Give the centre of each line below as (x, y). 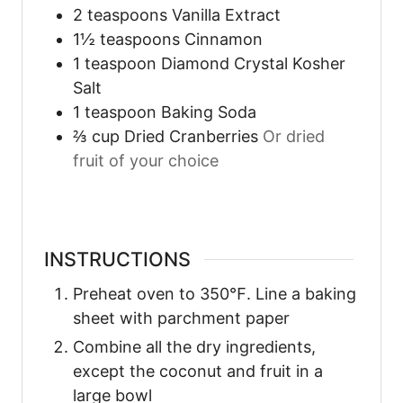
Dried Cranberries (191, 137)
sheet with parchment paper (181, 318)
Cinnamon (224, 40)
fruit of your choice (146, 161)
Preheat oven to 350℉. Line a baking (215, 294)
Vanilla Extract (226, 15)
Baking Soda (209, 112)
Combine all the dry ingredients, (194, 347)
